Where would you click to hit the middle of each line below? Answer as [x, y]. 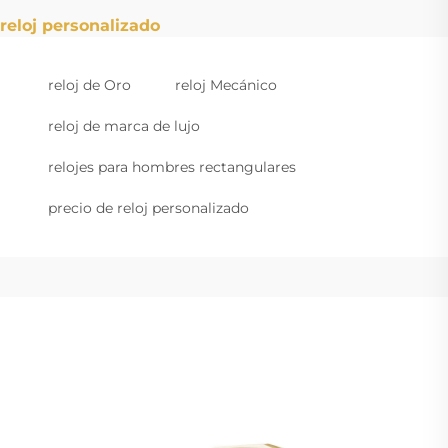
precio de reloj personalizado [148, 208]
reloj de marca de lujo [124, 126]
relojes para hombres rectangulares [172, 167]
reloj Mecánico [226, 85]
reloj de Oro [89, 85]
